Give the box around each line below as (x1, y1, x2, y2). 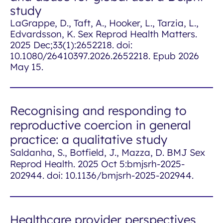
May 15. (10, 61, 43, 73)
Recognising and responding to (10, 103, 187, 118)
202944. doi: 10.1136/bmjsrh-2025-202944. (10, 169, 194, 181)
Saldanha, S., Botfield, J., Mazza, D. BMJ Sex (10, 146, 205, 158)
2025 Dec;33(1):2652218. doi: (10, 39, 132, 51)
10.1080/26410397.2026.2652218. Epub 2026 (10, 50, 199, 62)
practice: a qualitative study (10, 132, 167, 147)
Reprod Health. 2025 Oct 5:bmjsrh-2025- (10, 158, 185, 170)
